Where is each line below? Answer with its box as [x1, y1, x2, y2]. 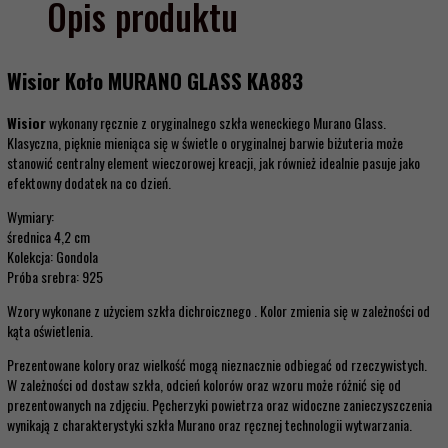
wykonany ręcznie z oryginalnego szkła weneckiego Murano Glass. [46, 112, 386, 134]
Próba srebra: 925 [7, 266, 103, 288]
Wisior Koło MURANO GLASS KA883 [7, 64, 303, 96]
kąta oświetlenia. [7, 320, 93, 342]
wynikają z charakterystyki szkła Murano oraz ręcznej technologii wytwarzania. [7, 414, 412, 436]
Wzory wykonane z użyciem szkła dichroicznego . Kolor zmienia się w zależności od [7, 300, 430, 322]
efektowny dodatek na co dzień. [7, 172, 171, 194]
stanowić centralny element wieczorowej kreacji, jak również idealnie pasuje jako [7, 152, 420, 174]
